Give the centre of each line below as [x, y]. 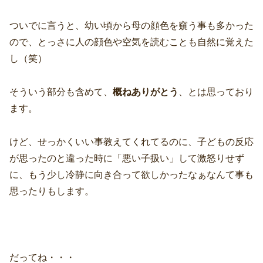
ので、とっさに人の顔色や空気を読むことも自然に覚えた [131, 42]
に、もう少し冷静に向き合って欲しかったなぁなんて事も [131, 174]
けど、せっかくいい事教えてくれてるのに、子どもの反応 [131, 141]
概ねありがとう [146, 92]
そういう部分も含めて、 [61, 92]
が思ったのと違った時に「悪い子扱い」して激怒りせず [127, 158]
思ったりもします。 [52, 191]
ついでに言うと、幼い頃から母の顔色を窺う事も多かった [131, 26]
